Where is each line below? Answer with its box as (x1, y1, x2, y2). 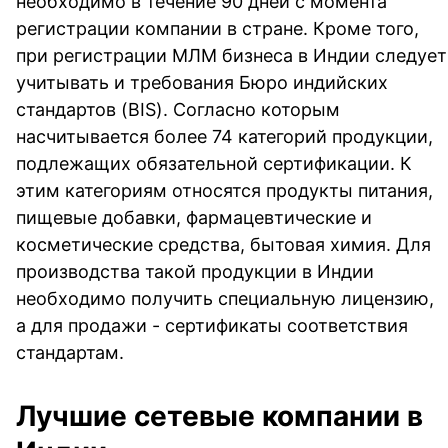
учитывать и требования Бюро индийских (16, 71, 388, 93)
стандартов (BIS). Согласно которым (16, 98, 340, 120)
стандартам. (16, 341, 124, 363)
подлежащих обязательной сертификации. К (16, 152, 412, 174)
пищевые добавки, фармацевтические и (16, 206, 372, 228)
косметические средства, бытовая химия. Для (16, 233, 431, 255)
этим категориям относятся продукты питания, (16, 179, 433, 201)
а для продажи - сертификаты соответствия (16, 314, 408, 336)
